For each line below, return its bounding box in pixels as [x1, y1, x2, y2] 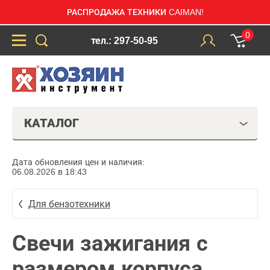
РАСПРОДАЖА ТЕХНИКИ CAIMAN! [66, 7, 204, 17]
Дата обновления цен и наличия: [12, 157, 145, 167]
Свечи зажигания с [12, 231, 208, 256]
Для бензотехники [28, 198, 110, 209]
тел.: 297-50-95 [90, 35, 158, 46]
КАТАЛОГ [24, 116, 79, 130]
